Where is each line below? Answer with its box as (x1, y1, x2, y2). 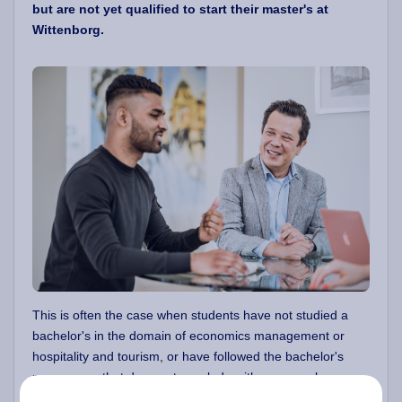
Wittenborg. (32, 22, 104, 37)
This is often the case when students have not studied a (32, 307, 348, 322)
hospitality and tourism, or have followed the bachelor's (32, 348, 344, 363)
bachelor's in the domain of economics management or (32, 328, 345, 343)
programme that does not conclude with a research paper (32, 369, 359, 384)
